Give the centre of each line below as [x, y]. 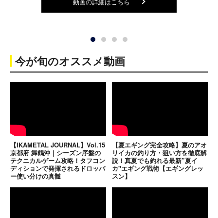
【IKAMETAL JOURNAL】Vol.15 [57, 145]
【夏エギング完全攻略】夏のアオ [159, 145]
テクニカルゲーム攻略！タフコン [57, 160]
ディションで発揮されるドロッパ [57, 168]
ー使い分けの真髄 [35, 176]
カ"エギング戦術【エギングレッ [158, 168]
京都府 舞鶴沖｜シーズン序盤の [55, 152]
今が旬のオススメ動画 [70, 61]
